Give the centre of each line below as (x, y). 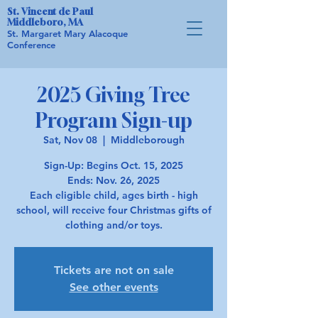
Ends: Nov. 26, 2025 (114, 180)
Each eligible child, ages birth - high (114, 195)
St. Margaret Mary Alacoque (67, 33)
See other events (114, 287)
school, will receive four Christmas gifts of (114, 210)
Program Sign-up (114, 120)
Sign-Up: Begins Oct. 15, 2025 (114, 165)
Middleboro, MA (45, 22)
